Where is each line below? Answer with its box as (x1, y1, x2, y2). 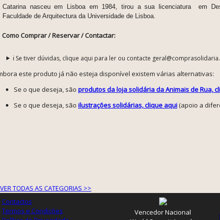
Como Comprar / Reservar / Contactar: (2, 30, 115, 40)
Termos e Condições (2, 206, 63, 215)
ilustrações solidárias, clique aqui (78, 100, 177, 110)
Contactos (2, 197, 32, 206)
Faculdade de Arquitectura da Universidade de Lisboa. (2, 12, 156, 20)
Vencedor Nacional (135, 208, 192, 217)
